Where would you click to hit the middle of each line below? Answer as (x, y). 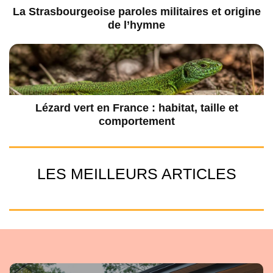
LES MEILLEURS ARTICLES (136, 173)
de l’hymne (136, 25)
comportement (136, 121)
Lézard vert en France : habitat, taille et (136, 108)
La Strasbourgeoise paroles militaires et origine (136, 12)
